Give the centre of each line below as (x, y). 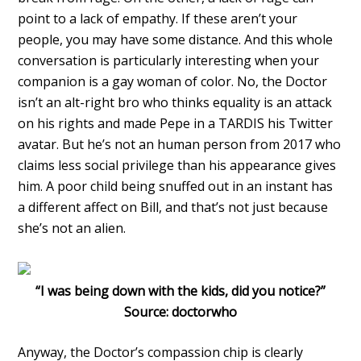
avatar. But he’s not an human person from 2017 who (180, 145)
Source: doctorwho (180, 312)
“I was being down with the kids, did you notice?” (180, 291)
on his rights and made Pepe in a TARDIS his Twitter (176, 124)
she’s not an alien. (72, 228)
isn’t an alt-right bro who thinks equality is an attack (175, 103)
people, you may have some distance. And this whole (176, 40)
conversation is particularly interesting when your (169, 61)
